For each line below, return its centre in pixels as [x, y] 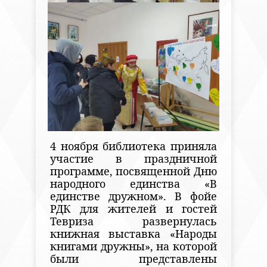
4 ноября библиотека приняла [133, 146]
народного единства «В [133, 184]
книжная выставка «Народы [133, 234]
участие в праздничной [133, 159]
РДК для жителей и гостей [133, 209]
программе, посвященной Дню [133, 171]
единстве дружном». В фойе [133, 196]
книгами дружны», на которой [133, 246]
